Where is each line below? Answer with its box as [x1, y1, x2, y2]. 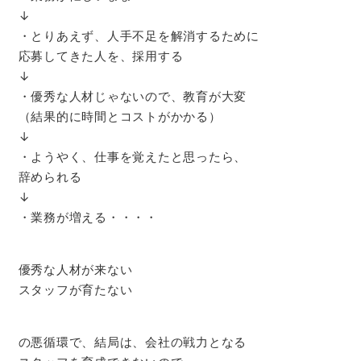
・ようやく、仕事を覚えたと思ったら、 [18, 148, 247, 164]
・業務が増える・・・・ [18, 209, 158, 225]
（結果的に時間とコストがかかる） [18, 108, 222, 124]
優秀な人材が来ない [18, 261, 133, 277]
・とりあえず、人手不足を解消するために [18, 27, 259, 44]
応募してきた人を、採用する [18, 48, 184, 64]
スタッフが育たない [18, 281, 133, 297]
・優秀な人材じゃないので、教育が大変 [18, 88, 247, 104]
